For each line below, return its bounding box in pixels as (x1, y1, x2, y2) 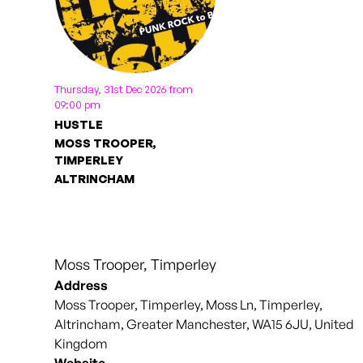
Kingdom (54, 335, 109, 352)
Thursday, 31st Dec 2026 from (54, 82, 194, 96)
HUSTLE (54, 117, 104, 131)
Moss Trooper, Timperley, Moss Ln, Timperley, (54, 296, 323, 313)
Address (54, 276, 109, 293)
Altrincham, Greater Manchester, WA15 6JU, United (54, 315, 355, 332)
